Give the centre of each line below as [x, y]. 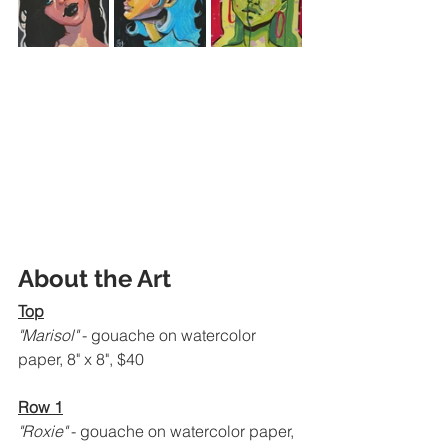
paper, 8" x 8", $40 [81, 359]
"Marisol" [50, 335]
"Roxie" [44, 431]
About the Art [94, 279]
